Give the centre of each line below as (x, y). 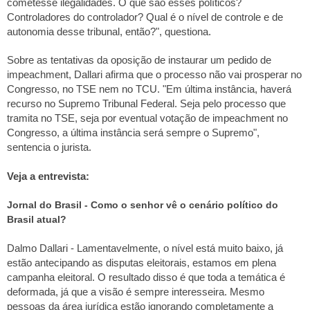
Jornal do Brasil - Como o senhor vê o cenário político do (143, 205)
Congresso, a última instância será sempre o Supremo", (133, 133)
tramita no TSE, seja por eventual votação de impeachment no (147, 119)
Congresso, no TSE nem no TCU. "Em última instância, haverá (149, 90)
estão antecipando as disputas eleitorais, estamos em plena (142, 263)
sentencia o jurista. (49, 148)
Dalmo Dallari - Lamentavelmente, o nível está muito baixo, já (145, 248)
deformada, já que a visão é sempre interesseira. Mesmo (136, 292)
